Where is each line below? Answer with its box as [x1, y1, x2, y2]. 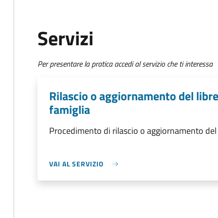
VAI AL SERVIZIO [49, 159, 104, 169]
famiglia [49, 101, 90, 118]
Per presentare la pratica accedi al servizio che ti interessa [37, 58, 213, 70]
